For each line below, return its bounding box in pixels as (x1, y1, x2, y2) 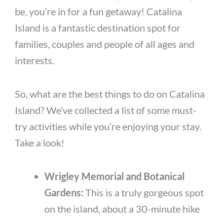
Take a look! (15, 137, 65, 149)
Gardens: (44, 186, 85, 199)
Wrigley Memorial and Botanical (44, 170, 184, 183)
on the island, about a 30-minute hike (44, 203, 200, 215)
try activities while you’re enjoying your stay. (15, 120, 201, 133)
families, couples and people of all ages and (15, 38, 194, 50)
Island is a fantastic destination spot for (15, 22, 181, 34)
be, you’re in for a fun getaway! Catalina (15, 5, 182, 18)
